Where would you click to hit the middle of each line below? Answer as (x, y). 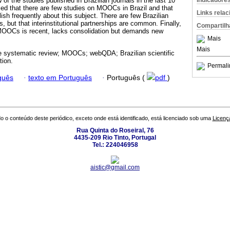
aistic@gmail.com (115, 168)
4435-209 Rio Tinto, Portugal (115, 138)
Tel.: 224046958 (115, 145)
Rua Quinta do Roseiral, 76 (115, 131)
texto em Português (60, 78)
